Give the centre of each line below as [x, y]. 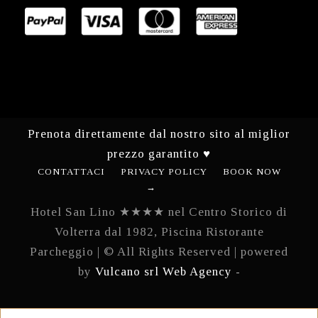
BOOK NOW [252, 172]
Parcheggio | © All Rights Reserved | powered [159, 252]
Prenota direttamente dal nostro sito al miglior [159, 134]
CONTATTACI [71, 172]
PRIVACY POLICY [164, 172]
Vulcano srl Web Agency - [168, 272]
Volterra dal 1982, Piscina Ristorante [159, 232]
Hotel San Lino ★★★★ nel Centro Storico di [159, 212]
